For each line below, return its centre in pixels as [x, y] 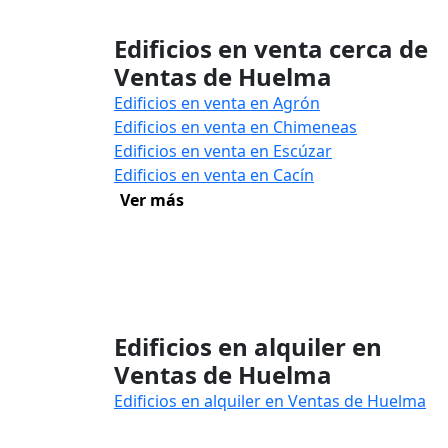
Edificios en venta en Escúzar [223, 151]
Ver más [152, 200]
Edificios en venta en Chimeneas [235, 127]
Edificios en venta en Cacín [214, 175]
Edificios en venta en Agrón [217, 103]
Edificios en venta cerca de [271, 48]
